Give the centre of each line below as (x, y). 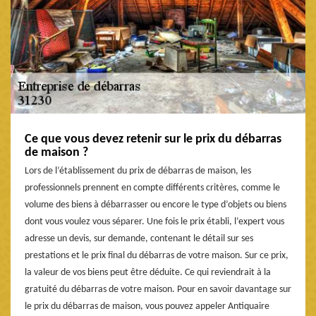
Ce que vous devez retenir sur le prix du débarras (153, 139)
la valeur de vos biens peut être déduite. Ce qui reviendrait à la (148, 272)
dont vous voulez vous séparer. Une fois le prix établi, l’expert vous (154, 221)
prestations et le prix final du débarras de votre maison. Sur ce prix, (157, 255)
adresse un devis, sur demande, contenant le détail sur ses (139, 238)
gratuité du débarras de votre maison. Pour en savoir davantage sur (158, 289)
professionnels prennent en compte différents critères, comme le (152, 188)
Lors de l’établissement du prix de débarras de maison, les (138, 171)
